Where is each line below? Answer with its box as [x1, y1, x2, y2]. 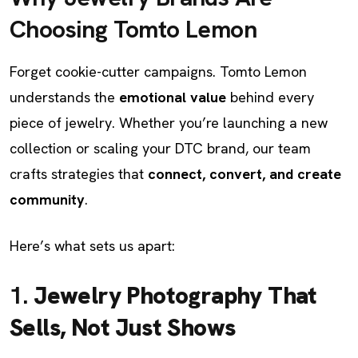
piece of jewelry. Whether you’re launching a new [10, 113, 328, 132]
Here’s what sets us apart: [10, 237, 175, 255]
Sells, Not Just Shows [10, 312, 236, 343]
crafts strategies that [10, 165, 148, 183]
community [10, 190, 85, 209]
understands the [10, 88, 119, 106]
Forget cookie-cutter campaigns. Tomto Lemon [10, 62, 307, 81]
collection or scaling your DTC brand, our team [10, 139, 311, 157]
